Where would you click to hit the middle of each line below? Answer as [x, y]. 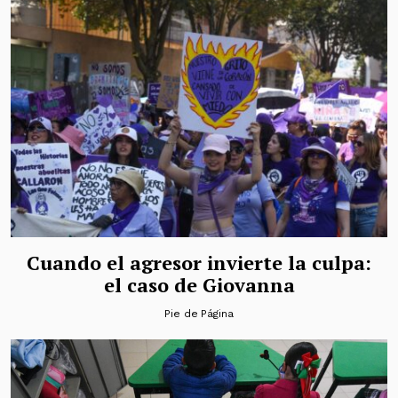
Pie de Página [199, 314]
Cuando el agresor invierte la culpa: [199, 263]
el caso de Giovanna [199, 285]
